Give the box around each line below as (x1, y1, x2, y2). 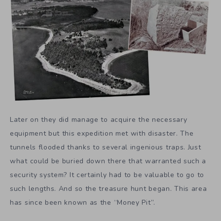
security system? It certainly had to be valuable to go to (10, 170, 204, 180)
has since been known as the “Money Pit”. (10, 197, 155, 207)
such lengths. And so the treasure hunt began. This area (10, 184, 207, 193)
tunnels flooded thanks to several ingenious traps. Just (10, 142, 201, 152)
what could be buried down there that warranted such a (10, 156, 207, 166)
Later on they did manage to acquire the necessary (10, 114, 187, 124)
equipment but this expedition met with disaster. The (10, 128, 194, 138)
